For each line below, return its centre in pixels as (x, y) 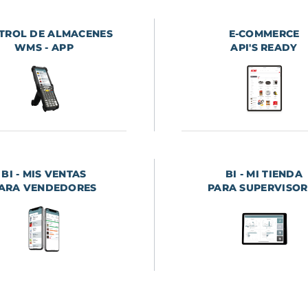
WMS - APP (44, 48)
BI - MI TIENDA (264, 174)
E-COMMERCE (264, 34)
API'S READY (264, 48)
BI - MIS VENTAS (44, 174)
